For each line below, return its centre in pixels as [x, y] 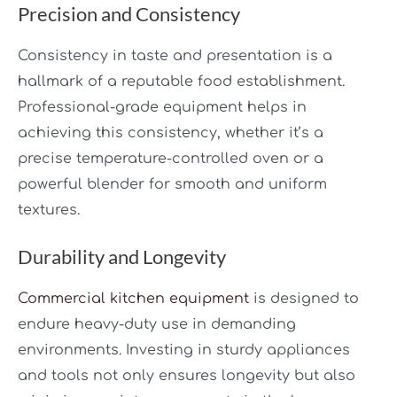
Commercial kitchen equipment [133, 299]
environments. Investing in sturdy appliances [184, 350]
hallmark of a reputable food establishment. [181, 81]
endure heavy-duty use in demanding [157, 325]
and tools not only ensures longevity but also [187, 376]
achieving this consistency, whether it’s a [171, 132]
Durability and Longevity [122, 257]
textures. [49, 210]
